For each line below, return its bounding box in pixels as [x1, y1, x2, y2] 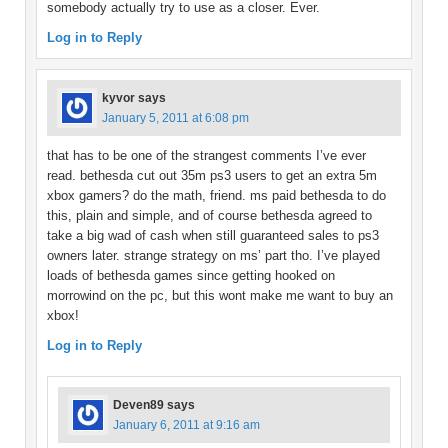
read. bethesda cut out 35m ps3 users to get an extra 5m [47, 168, 377, 184]
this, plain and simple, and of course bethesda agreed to [47, 208, 372, 224]
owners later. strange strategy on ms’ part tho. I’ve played [47, 248, 380, 264]
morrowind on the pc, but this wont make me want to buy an [47, 288, 393, 304]
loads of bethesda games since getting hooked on [47, 268, 335, 284]
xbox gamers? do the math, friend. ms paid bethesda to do [47, 188, 386, 204]
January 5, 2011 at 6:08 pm [102, 111, 249, 126]
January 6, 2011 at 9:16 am [113, 418, 260, 433]
